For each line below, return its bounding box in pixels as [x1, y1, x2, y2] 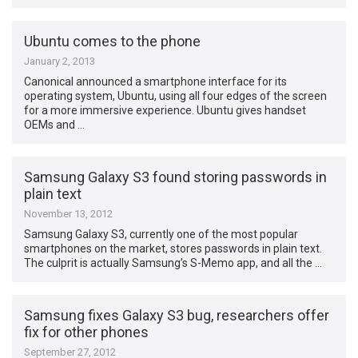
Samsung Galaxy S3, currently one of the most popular [24, 228, 299, 241]
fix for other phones [24, 324, 149, 341]
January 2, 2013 [24, 54, 96, 67]
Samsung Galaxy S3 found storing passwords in [24, 169, 328, 186]
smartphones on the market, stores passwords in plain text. [24, 242, 323, 256]
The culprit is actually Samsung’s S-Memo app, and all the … [24, 257, 323, 270]
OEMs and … [24, 117, 86, 131]
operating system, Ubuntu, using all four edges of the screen [24, 89, 328, 102]
